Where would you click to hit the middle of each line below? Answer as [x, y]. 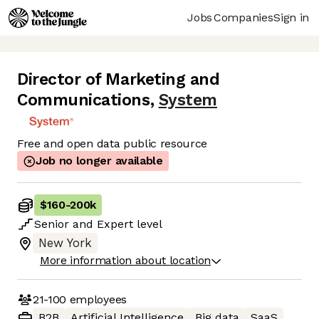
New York [65, 244]
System [188, 100]
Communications [84, 100]
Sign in [291, 17]
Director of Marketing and [119, 80]
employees [96, 299]
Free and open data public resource [113, 144]
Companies [244, 17]
